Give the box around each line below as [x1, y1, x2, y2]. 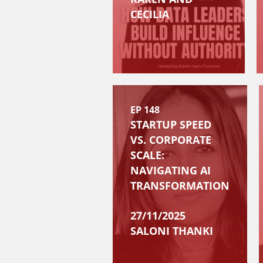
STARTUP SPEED [130, 117, 211, 131]
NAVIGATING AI [130, 163, 211, 177]
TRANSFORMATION [130, 178, 230, 193]
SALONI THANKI [130, 224, 213, 238]
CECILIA [130, 7, 169, 21]
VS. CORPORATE [130, 133, 211, 147]
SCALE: [130, 148, 164, 162]
